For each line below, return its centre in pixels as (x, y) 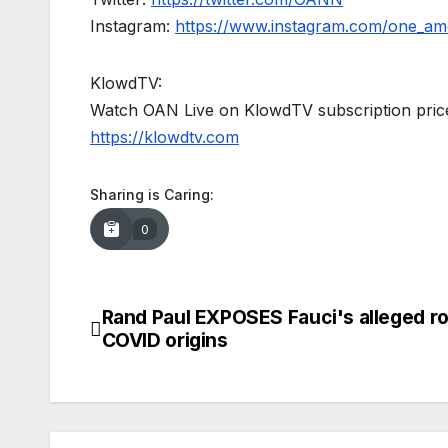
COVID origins (164, 340)
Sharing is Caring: (152, 195)
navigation (170, 367)
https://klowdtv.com (164, 137)
